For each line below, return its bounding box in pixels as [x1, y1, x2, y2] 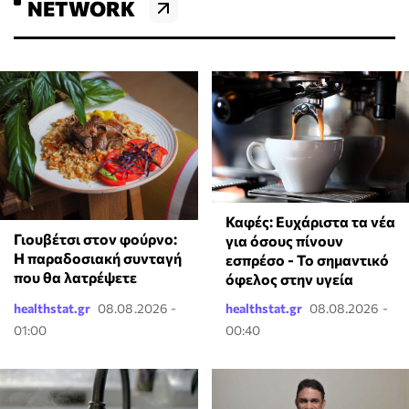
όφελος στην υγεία [225, 270, 353, 288]
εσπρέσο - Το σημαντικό [225, 251, 389, 269]
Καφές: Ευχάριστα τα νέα [225, 213, 395, 231]
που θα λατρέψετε [14, 267, 137, 286]
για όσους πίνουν [225, 232, 343, 250]
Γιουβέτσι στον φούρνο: [14, 229, 177, 247]
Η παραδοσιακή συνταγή [14, 248, 182, 267]
